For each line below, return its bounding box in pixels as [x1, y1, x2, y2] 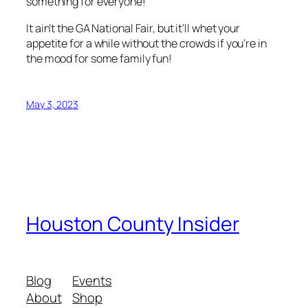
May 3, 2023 [26, 97, 78, 111]
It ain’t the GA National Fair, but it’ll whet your [26, 20, 240, 36]
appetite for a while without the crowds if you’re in [26, 35, 267, 51]
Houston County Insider [26, 210, 239, 238]
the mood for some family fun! [26, 50, 173, 66]
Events [72, 271, 112, 289]
